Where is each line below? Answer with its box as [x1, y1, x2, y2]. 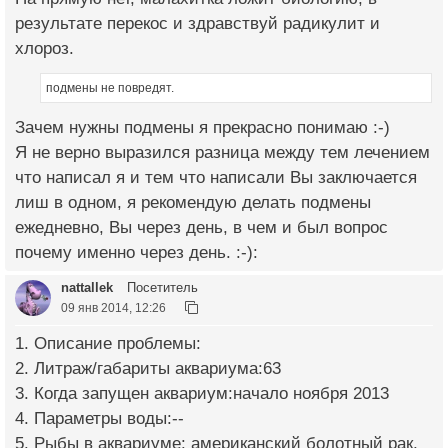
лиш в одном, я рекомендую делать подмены [15, 192, 371, 212]
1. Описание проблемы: [15, 333, 201, 353]
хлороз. [15, 38, 74, 58]
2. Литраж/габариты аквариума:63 [15, 358, 281, 378]
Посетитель [123, 279, 198, 295]
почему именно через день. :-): [15, 242, 258, 262]
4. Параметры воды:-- [15, 408, 184, 428]
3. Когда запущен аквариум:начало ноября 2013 [15, 383, 389, 403]
